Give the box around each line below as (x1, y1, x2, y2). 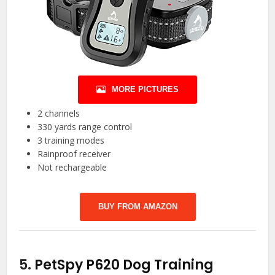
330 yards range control (37, 121, 133, 133)
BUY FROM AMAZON (98, 202, 177, 212)
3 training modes (37, 134, 105, 147)
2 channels (37, 107, 80, 120)
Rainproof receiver (37, 148, 111, 160)
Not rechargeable (37, 161, 107, 174)
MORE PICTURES (112, 85, 179, 95)
